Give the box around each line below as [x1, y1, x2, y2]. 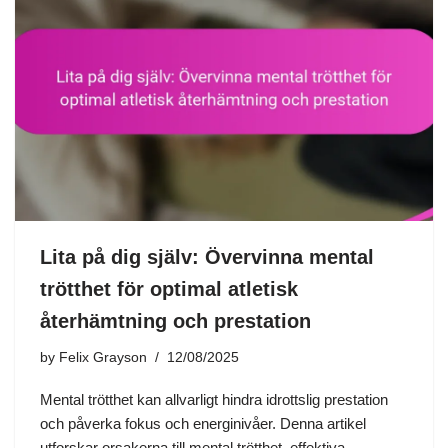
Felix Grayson [59, 349, 147, 365]
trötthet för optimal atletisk [40, 277, 298, 300]
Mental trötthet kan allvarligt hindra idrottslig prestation [40, 390, 388, 408]
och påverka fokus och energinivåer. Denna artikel [40, 414, 366, 432]
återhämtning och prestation [40, 309, 311, 332]
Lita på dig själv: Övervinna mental [40, 245, 374, 268]
